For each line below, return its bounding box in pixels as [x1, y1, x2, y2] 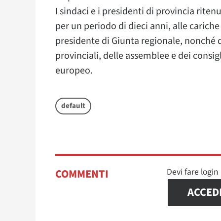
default [61, 101, 85, 111]
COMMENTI [55, 166, 109, 182]
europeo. [55, 64, 93, 77]
